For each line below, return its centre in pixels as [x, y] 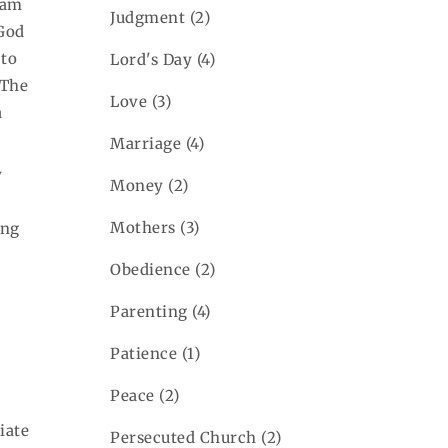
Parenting [149, 311]
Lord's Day [151, 59]
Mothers [143, 227]
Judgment [148, 17]
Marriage [146, 143]
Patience [144, 353]
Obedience [150, 269]
